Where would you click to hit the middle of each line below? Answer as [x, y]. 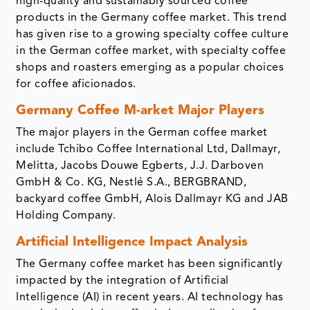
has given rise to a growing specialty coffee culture [153, 35]
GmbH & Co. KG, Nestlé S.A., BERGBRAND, [131, 183]
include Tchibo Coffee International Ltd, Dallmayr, [148, 150]
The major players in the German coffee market [142, 133]
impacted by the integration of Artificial [122, 281]
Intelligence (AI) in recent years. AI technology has [150, 298]
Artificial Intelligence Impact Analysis [132, 243]
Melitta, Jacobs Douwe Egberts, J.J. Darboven [140, 166]
